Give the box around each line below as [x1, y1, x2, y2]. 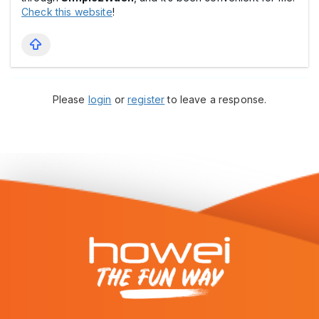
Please [52, 93, 88, 105]
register [127, 93, 165, 105]
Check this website [21, 5, 113, 18]
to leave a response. [164, 93, 267, 105]
